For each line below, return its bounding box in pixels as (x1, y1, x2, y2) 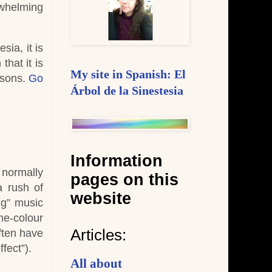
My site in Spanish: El (70, 68, 186, 81)
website (70, 189, 131, 208)
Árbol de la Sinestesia (70, 84, 183, 98)
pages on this (70, 171, 178, 189)
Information (70, 152, 163, 171)
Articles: (70, 226, 126, 244)
